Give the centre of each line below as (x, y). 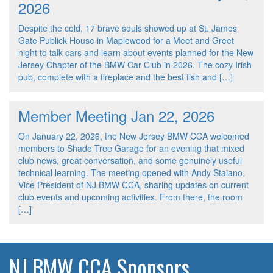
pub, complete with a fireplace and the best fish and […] (126, 77)
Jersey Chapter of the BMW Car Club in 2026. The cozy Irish (135, 65)
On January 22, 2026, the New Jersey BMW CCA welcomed (134, 136)
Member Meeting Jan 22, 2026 (116, 116)
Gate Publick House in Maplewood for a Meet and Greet (126, 41)
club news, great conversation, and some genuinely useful (130, 161)
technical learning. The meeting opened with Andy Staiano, (132, 173)
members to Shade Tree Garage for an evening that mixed (131, 148)
